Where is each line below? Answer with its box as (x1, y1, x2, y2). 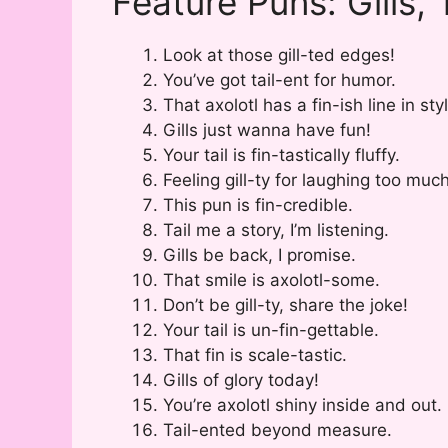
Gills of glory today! (163, 370, 319, 391)
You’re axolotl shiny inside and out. (163, 395, 442, 416)
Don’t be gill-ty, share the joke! (163, 295, 408, 316)
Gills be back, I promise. (163, 245, 356, 266)
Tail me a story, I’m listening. (163, 220, 389, 241)
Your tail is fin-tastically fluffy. (163, 145, 400, 166)
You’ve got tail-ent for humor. (163, 70, 396, 91)
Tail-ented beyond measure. (163, 420, 392, 441)
